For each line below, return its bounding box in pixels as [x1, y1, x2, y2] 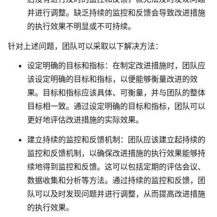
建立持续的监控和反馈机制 [27, 135, 120, 145]
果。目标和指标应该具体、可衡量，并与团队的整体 [27, 88, 205, 98]
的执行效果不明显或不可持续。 [27, 21, 136, 31]
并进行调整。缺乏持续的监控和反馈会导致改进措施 [27, 7, 205, 17]
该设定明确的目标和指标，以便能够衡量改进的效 [27, 74, 198, 84]
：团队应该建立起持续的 [120, 135, 205, 145]
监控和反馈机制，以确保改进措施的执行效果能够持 [27, 148, 205, 158]
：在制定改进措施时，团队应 [105, 61, 205, 71]
